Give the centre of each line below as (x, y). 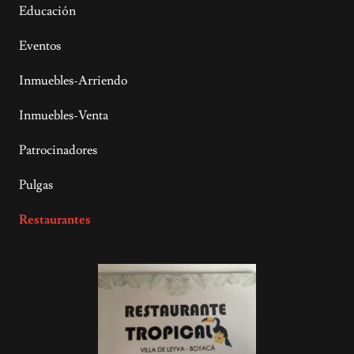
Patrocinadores (58, 150)
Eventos (40, 46)
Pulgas (36, 185)
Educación (47, 11)
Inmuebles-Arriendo (73, 81)
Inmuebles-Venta (64, 115)
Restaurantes (55, 220)
